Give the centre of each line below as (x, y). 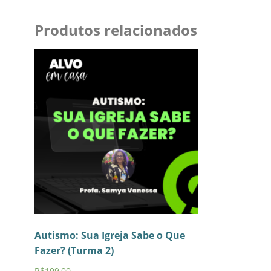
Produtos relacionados (116, 30)
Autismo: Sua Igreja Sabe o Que (110, 235)
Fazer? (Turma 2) (74, 250)
